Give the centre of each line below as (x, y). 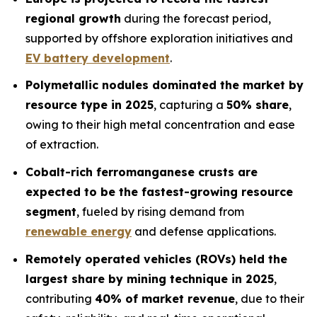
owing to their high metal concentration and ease (160, 125)
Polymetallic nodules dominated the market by (165, 85)
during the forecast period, (196, 18)
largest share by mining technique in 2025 (150, 278)
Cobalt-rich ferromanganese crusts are (142, 172)
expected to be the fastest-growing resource (159, 191)
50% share (258, 105)
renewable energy (79, 231)
